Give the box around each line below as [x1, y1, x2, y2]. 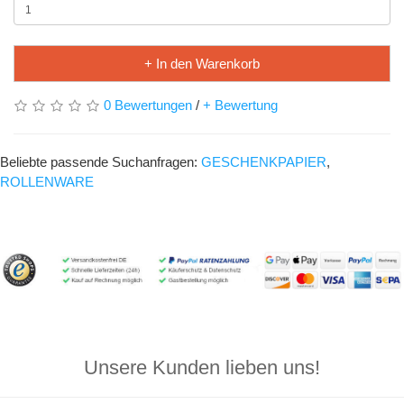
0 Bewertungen [104, 97, 192, 113]
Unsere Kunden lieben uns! [84, 355, 320, 379]
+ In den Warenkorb [144, 56, 260, 71]
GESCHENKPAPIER [201, 154, 326, 170]
